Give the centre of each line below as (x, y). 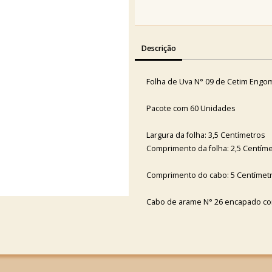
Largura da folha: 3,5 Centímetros (206, 135)
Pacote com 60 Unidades (191, 108)
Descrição (158, 48)
